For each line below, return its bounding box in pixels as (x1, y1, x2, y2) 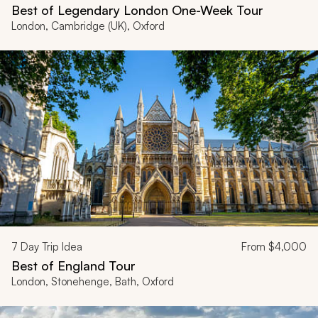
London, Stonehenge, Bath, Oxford (11, 275, 174, 289)
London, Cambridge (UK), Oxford (11, 18, 165, 33)
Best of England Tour (11, 258, 136, 274)
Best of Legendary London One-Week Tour (11, 1, 264, 18)
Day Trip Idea (18, 240, 82, 254)
